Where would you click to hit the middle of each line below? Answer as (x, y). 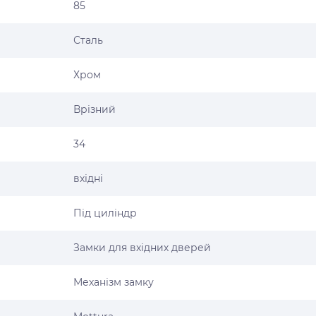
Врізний (95, 109)
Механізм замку (114, 282)
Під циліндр (105, 213)
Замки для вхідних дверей (142, 248)
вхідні (88, 178)
